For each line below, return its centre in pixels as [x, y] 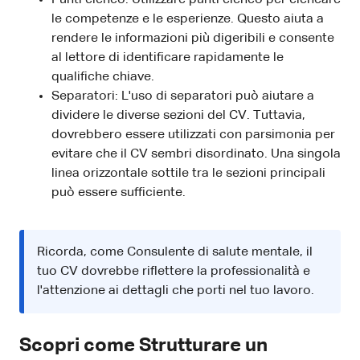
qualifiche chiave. [103, 77]
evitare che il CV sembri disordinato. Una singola [196, 154]
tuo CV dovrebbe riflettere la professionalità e [174, 271]
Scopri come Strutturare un [143, 345]
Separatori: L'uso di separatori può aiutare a [183, 96]
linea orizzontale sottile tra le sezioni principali [188, 173]
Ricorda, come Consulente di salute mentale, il [175, 252]
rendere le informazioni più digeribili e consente [193, 38]
